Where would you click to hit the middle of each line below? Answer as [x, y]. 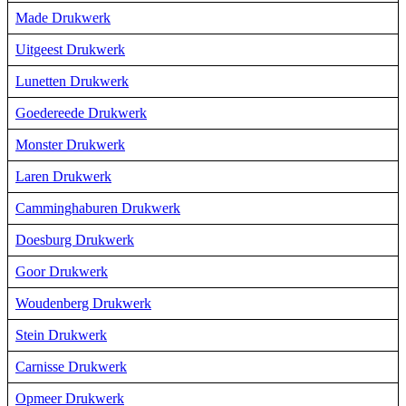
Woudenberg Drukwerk [83, 303]
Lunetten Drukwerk [72, 81]
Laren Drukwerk [63, 176]
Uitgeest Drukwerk [70, 49]
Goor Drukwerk [62, 271]
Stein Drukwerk [61, 334]
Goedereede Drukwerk [81, 112]
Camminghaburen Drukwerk [98, 208]
